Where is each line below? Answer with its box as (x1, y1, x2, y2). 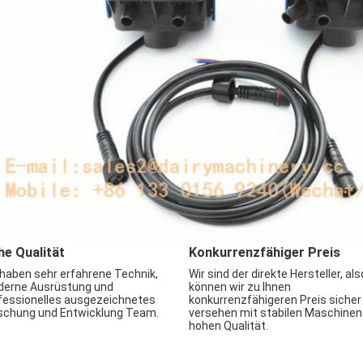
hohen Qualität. (188, 319, 268, 332)
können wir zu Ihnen (188, 280, 291, 293)
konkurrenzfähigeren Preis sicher (188, 293, 361, 306)
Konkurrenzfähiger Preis (188, 245, 340, 260)
